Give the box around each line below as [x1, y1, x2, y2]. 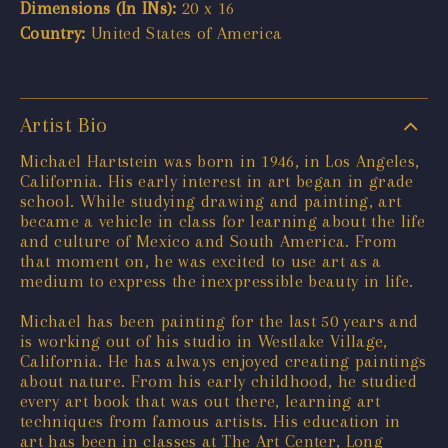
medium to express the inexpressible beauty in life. [20, 270, 414, 291]
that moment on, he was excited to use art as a [20, 250, 382, 271]
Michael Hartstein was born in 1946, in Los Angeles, [20, 150, 420, 171]
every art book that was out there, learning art [20, 390, 380, 411]
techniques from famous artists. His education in [20, 410, 401, 431]
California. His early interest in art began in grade [20, 170, 414, 191]
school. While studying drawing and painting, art [20, 190, 402, 211]
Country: [20, 22, 86, 43]
